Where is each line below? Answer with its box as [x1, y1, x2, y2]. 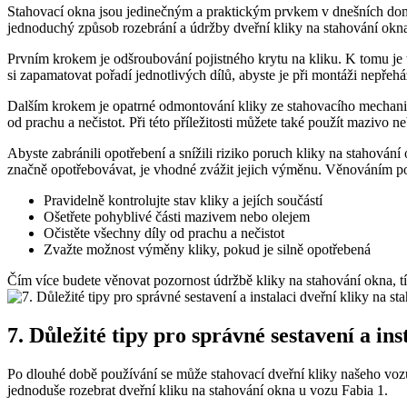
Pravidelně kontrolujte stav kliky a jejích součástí [44, 192, 323, 208]
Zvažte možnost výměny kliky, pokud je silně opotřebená [44, 241, 371, 257]
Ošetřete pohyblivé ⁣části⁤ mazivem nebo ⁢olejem [44, 208, 310, 224]
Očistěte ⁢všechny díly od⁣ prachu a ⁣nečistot [44, 224, 284, 241]
